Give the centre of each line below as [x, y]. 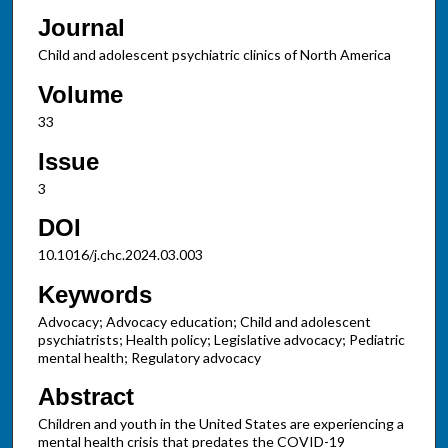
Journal [81, 28]
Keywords [94, 294]
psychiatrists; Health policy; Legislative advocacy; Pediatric [221, 339]
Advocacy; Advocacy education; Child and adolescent [204, 321]
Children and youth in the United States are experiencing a [220, 424]
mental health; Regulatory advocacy [149, 357]
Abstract [85, 397]
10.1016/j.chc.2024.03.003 [120, 255]
